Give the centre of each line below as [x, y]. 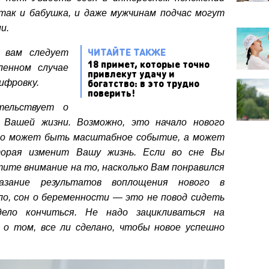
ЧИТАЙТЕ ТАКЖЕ [127, 52]
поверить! [111, 92]
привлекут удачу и [131, 73]
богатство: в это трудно [144, 83]
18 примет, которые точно [149, 64]
